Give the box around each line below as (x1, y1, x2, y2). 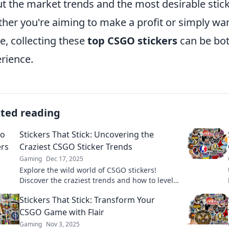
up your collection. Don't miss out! (19, 186, 136, 196)
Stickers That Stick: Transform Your (19, 194, 155, 206)
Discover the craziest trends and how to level (19, 175, 173, 186)
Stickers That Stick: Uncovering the (19, 129, 154, 141)
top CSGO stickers (87, 34, 177, 48)
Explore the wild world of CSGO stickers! (19, 165, 156, 175)
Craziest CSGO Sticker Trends (19, 141, 132, 153)
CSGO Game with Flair (19, 207, 104, 218)
